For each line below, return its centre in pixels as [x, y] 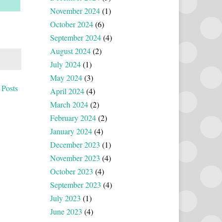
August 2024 [70, 51]
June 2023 [66, 211]
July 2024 [65, 64]
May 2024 [66, 77]
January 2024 [71, 131]
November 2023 [75, 158]
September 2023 [76, 184]
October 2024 [72, 24]
